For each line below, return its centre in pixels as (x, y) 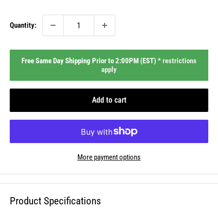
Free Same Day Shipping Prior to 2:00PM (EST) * (92, 61)
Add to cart (109, 100)
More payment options (109, 157)
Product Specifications (55, 201)
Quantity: (23, 26)
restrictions (180, 61)
